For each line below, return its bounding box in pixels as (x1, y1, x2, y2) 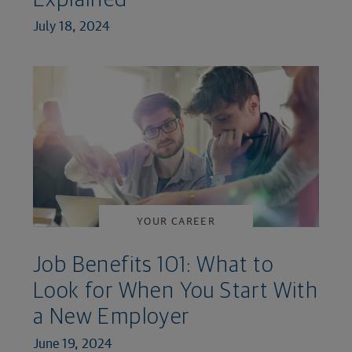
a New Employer (33, 306, 190, 329)
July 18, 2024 (33, 18, 110, 34)
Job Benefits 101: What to (33, 255, 273, 277)
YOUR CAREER (136, 214, 216, 228)
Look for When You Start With (33, 280, 319, 303)
